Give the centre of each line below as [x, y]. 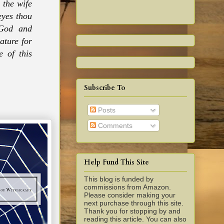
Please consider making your [130, 195]
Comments [114, 125]
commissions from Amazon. [127, 187]
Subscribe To [105, 87]
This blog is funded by [119, 179]
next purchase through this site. [134, 203]
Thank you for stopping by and [132, 211]
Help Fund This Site [116, 162]
